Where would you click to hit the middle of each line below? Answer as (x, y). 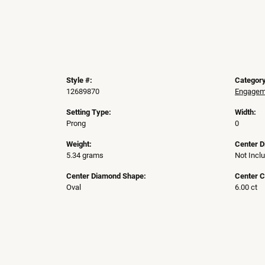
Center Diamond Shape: (106, 176)
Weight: (79, 144)
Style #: (79, 80)
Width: (245, 112)
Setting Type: (89, 112)
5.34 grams (85, 155)
